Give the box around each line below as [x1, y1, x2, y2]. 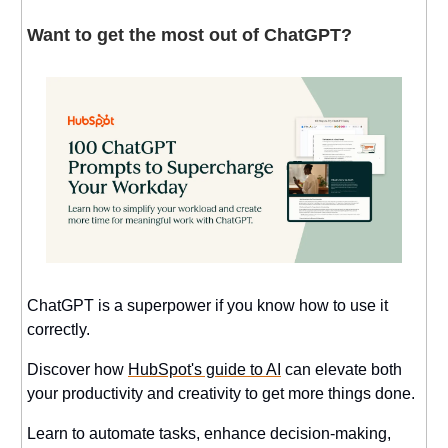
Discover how [27, 361, 128, 379]
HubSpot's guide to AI [128, 361, 281, 379]
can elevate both [281, 361, 402, 379]
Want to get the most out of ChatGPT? [27, 24, 352, 45]
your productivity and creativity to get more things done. [27, 385, 415, 403]
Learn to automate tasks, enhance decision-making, [27, 425, 391, 443]
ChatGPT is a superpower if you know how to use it [27, 297, 388, 315]
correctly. [27, 321, 90, 339]
